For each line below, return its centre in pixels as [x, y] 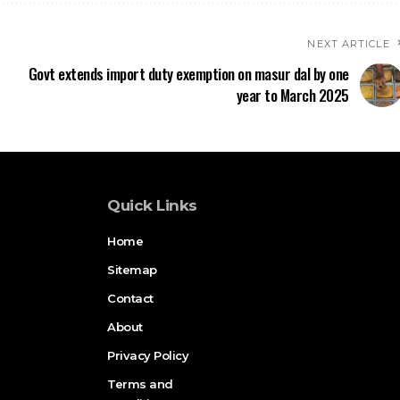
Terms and [140, 383]
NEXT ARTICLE [349, 43]
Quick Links [152, 205]
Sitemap [132, 269]
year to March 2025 [292, 95]
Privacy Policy [148, 355]
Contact [130, 298]
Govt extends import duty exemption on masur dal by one [188, 73]
